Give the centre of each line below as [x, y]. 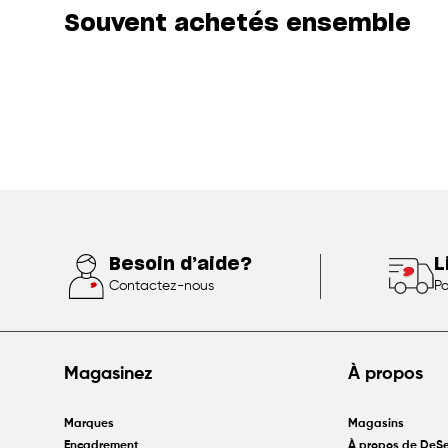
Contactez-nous [161, 286]
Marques [89, 423]
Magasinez [108, 373]
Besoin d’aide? [180, 265]
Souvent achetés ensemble [237, 23]
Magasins [375, 423]
